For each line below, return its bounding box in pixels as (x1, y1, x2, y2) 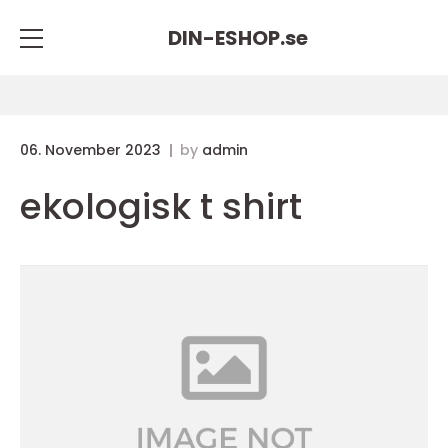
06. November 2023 (20, 140, 165, 160)
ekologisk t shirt (20, 181, 302, 232)
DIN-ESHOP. (168, 23, 285, 52)
